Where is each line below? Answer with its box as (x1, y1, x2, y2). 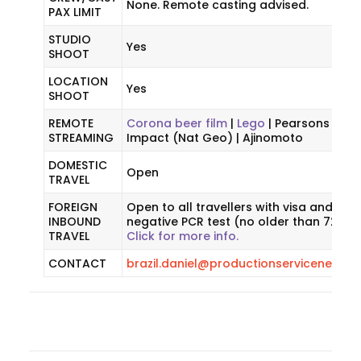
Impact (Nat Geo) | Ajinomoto (127, 130, 303, 146)
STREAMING (48, 130, 114, 146)
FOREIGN (48, 199, 98, 215)
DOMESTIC (48, 157, 107, 173)
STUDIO (48, 31, 91, 48)
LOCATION (48, 73, 108, 89)
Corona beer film (127, 115, 227, 131)
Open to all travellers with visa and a (127, 199, 344, 215)
